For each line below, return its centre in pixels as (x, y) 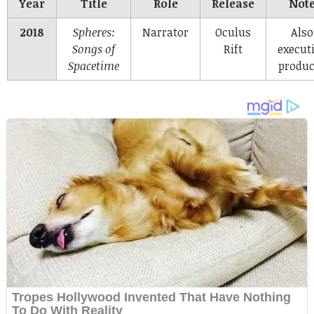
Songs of (94, 49)
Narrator (165, 32)
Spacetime (94, 66)
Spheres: (94, 32)
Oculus (233, 32)
